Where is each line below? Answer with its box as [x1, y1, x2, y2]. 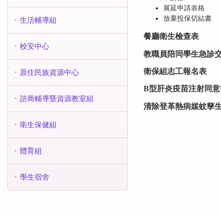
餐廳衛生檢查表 [143, 32, 199, 41]
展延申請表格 [163, 4, 205, 12]
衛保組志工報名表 [143, 66, 207, 76]
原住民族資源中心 [20, 69, 79, 76]
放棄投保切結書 [163, 14, 212, 22]
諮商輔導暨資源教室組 [20, 95, 94, 103]
